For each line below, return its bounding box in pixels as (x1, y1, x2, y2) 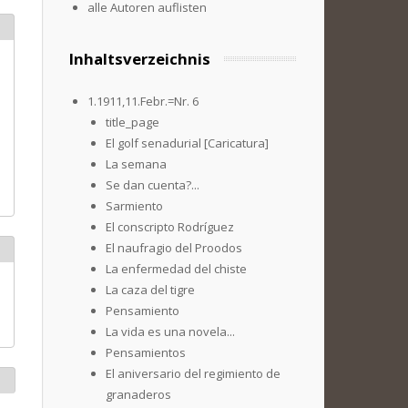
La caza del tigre (106, 281, 195, 298)
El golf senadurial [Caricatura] (106, 135, 269, 151)
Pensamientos (106, 344, 186, 361)
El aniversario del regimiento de (106, 365, 280, 382)
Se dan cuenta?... (106, 177, 199, 193)
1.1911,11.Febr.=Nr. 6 (87, 93, 199, 109)
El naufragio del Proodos (106, 240, 242, 256)
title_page (106, 114, 159, 130)
